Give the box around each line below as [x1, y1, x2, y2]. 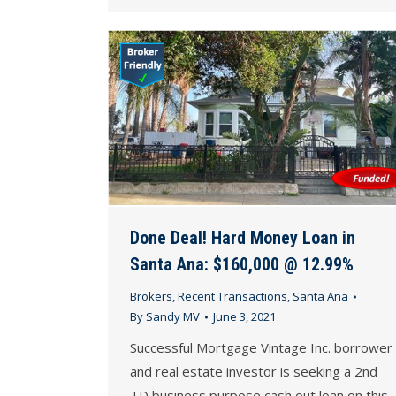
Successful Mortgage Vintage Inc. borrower [130, 339, 392, 357]
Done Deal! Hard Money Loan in [130, 227, 355, 249]
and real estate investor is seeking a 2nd [130, 362, 377, 381]
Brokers [130, 288, 172, 305]
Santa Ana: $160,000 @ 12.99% [130, 254, 354, 276]
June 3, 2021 [213, 308, 276, 325]
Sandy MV [146, 308, 200, 325]
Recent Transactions [178, 288, 287, 305]
